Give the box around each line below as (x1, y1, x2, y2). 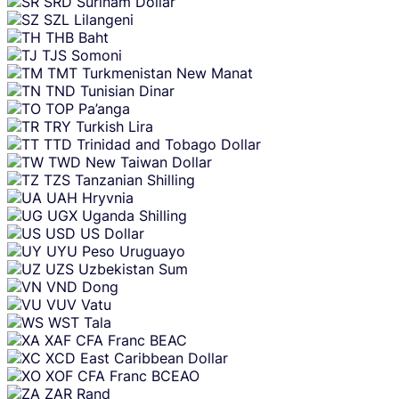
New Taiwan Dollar (85, 153, 212, 172)
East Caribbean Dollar (80, 349, 228, 368)
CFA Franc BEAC (76, 331, 187, 350)
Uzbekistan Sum (78, 260, 188, 279)
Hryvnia (82, 189, 134, 208)
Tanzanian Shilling (75, 171, 195, 190)
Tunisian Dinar (80, 82, 175, 101)
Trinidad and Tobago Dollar (77, 135, 261, 154)
